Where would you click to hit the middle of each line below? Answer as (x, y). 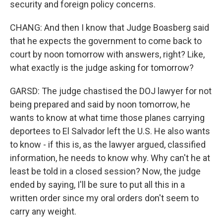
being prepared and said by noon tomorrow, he (100, 104)
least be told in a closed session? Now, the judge (105, 171)
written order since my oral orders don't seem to (104, 198)
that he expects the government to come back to (106, 41)
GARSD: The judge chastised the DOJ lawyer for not (111, 91)
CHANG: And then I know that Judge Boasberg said (110, 28)
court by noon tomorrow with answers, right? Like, (107, 54)
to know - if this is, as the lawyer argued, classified (108, 144)
